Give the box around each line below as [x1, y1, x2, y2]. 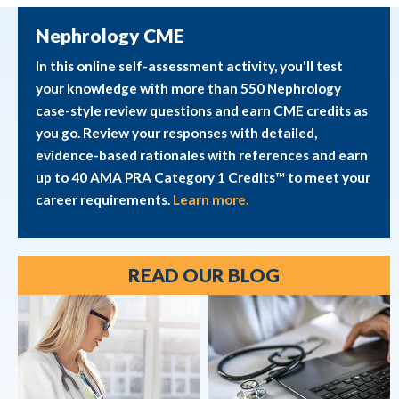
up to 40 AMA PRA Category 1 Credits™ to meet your [36, 169, 370, 186]
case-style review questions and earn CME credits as [36, 102, 368, 119]
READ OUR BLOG [128, 264, 280, 287]
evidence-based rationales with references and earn [36, 147, 368, 164]
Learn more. [173, 191, 248, 208]
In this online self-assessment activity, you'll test [36, 58, 343, 75]
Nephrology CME [36, 24, 184, 47]
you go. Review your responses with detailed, [36, 125, 317, 142]
